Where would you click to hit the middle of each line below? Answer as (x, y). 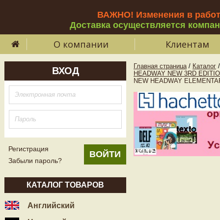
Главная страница (160, 66)
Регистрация (28, 149)
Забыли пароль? (35, 161)
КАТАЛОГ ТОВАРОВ (65, 185)
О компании (81, 44)
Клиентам (187, 44)
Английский (50, 206)
